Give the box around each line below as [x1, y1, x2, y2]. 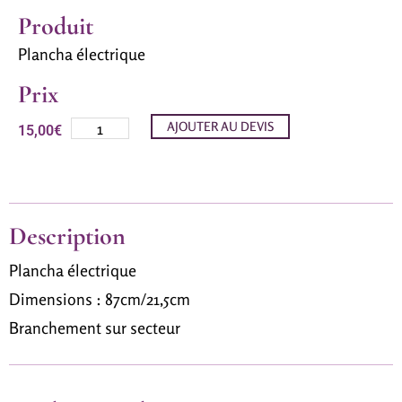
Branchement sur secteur [9, 317, 180, 337]
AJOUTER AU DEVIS [167, 118, 275, 134]
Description [9, 220, 126, 251]
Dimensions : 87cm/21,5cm [9, 288, 190, 309]
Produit [18, 10, 93, 41]
